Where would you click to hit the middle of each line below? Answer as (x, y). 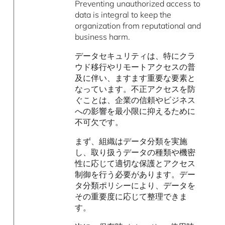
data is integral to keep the (123, 14)
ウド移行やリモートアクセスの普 (135, 67)
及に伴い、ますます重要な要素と (135, 78)
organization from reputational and (138, 25)
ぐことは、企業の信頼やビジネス (135, 100)
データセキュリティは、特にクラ (135, 55)
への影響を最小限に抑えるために (135, 111)
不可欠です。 (99, 122)
